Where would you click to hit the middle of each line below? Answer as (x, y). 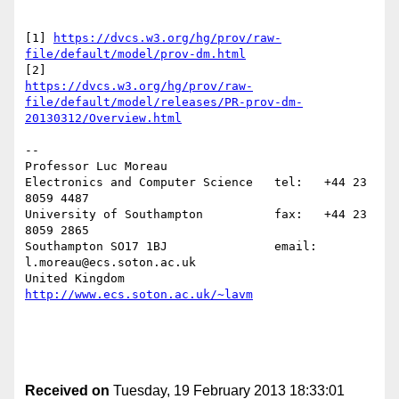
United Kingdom (199, 279)
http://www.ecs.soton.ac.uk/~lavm (139, 295)
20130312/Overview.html (103, 118)
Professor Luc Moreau (96, 167)
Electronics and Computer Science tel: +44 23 (196, 183)
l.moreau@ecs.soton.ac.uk (110, 263)
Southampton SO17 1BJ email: (171, 247)
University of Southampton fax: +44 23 (196, 215)
